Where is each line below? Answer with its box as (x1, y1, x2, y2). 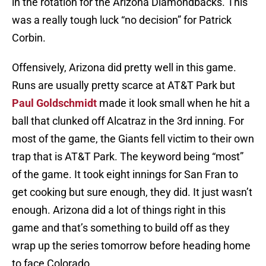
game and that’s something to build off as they (12, 221, 230, 235)
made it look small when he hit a (97, 97, 250, 110)
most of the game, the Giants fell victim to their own (12, 132, 254, 145)
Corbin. (12, 31, 46, 45)
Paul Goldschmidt (12, 97, 97, 110)
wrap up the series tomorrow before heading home (12, 239, 251, 252)
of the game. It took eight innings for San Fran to (12, 168, 238, 181)
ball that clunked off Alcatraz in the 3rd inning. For (12, 115, 244, 128)
